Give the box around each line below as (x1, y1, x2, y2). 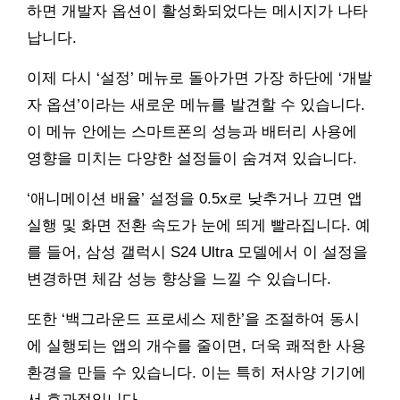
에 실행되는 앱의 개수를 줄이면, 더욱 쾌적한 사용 (27, 337, 366, 355)
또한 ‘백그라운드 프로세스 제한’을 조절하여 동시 (27, 311, 360, 329)
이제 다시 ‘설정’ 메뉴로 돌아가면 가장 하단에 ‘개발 (27, 70, 372, 87)
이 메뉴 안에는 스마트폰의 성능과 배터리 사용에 (27, 123, 357, 141)
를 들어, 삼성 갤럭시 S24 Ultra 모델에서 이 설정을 (27, 244, 368, 262)
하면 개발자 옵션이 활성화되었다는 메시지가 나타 (27, 3, 368, 21)
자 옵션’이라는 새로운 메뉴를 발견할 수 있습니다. (27, 96, 365, 114)
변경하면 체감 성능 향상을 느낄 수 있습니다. (27, 271, 331, 288)
